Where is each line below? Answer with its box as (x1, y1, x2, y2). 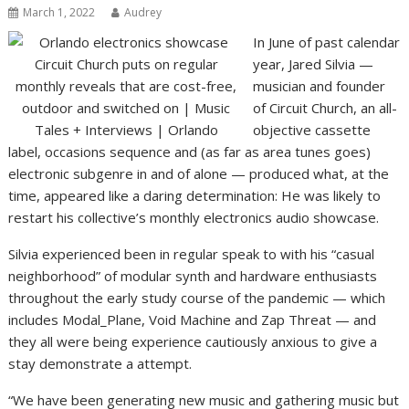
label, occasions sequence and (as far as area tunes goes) (8, 142, 372, 162)
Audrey (124, 5, 163, 21)
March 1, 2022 (23, 5, 96, 21)
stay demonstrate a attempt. (8, 354, 193, 373)
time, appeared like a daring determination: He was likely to (8, 186, 382, 205)
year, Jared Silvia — (252, 55, 373, 74)
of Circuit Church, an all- (252, 99, 397, 118)
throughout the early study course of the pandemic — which (8, 288, 386, 308)
